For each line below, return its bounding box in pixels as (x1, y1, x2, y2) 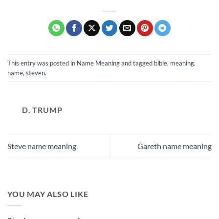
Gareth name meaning (137, 141, 212, 151)
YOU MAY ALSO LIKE (7, 189, 88, 198)
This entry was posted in (7, 59, 77, 67)
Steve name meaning (7, 141, 76, 151)
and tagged (120, 59, 154, 67)
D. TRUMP (22, 105, 63, 115)
